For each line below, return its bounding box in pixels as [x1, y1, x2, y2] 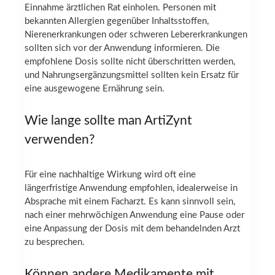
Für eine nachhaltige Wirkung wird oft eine [25, 170, 196, 180]
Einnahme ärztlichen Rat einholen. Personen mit [25, 3, 216, 13]
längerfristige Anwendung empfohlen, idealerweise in [25, 184, 238, 193]
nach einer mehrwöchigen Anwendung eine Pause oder [25, 211, 244, 220]
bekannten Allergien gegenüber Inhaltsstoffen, [25, 17, 209, 26]
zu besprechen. [25, 238, 85, 247]
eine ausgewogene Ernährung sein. [25, 84, 165, 94]
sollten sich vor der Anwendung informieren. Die [25, 44, 220, 53]
